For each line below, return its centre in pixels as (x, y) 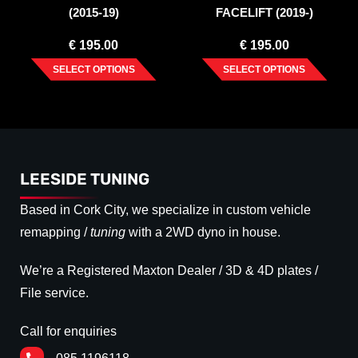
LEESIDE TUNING (85, 179)
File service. (54, 292)
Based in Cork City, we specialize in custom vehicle (165, 209)
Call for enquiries (68, 331)
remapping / (55, 232)
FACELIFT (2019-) (264, 12)
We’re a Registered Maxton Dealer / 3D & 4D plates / (169, 270)
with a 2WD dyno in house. (205, 232)
